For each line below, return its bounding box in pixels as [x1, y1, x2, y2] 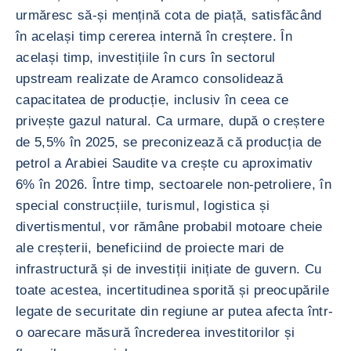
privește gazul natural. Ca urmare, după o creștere [16, 114, 324, 128]
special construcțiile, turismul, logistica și [16, 198, 270, 213]
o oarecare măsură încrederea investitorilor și [16, 325, 295, 340]
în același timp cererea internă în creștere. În [16, 29, 292, 44]
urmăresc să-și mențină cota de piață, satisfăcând [16, 8, 322, 23]
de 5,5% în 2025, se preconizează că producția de [16, 135, 322, 150]
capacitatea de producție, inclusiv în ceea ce [16, 92, 289, 107]
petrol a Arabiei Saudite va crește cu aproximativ [16, 156, 313, 171]
